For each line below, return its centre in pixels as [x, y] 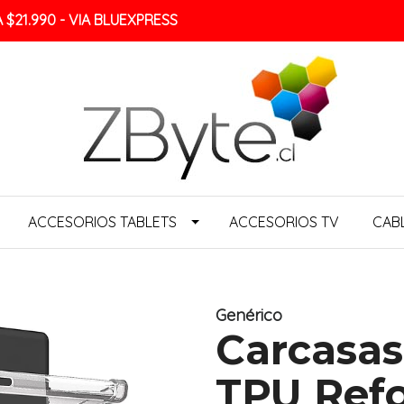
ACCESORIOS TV [285, 222]
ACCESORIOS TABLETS [103, 222]
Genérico [249, 316]
